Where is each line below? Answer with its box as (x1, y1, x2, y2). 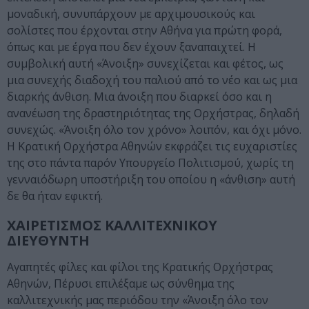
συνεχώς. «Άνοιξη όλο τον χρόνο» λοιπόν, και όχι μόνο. (7, 122, 301, 138)
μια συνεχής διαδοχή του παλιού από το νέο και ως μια (7, 72, 297, 88)
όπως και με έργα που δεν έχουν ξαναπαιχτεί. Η (7, 39, 256, 55)
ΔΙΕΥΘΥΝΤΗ (7, 231, 90, 250)
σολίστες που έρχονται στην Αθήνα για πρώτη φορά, (7, 23, 282, 39)
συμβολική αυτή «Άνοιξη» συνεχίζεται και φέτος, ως (7, 56, 283, 72)
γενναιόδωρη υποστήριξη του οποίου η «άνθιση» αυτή (7, 172, 295, 188)
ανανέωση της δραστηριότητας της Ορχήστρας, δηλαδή (7, 106, 299, 121)
